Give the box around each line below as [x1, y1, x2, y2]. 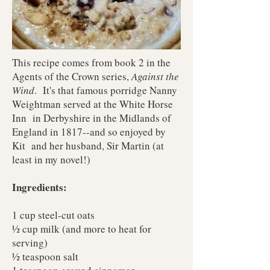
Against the [131, 69, 179, 83]
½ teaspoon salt [12, 250, 78, 263]
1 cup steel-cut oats [12, 208, 95, 222]
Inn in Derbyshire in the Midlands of [12, 111, 171, 125]
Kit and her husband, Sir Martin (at [12, 139, 164, 152]
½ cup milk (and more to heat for [12, 222, 151, 236]
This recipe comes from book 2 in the [12, 55, 171, 69]
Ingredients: [12, 180, 67, 195]
